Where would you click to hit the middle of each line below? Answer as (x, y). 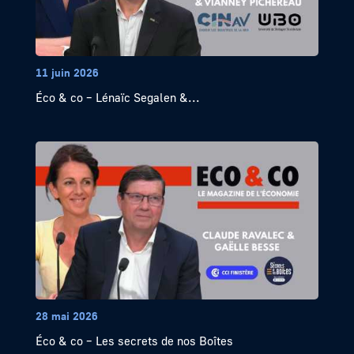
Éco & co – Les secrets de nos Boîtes (134, 341)
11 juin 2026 (67, 73)
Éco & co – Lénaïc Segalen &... (117, 98)
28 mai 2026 (66, 316)
